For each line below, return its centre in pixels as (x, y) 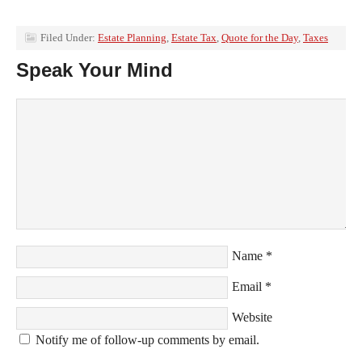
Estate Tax (194, 38)
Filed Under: (69, 38)
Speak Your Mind (95, 70)
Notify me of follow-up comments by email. (147, 340)
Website (252, 317)
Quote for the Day (260, 38)
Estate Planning (132, 38)
